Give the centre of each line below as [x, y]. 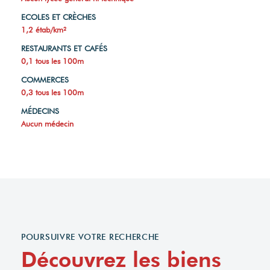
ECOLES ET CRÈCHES [58, 17]
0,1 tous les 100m [52, 61]
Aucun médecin [47, 124]
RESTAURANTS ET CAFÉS [64, 49]
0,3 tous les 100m [52, 93]
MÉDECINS [40, 111]
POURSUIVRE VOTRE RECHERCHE [90, 237]
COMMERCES [45, 80]
